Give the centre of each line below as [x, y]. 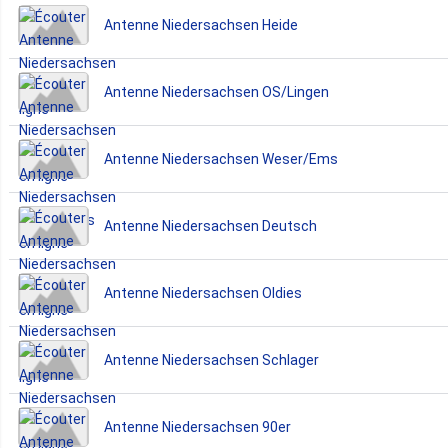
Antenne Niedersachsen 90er [197, 426]
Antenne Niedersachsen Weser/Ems [221, 158]
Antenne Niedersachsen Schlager [211, 359]
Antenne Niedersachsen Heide [201, 24]
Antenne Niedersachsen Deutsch [210, 225]
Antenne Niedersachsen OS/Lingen [216, 91]
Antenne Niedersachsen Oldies [203, 292]
